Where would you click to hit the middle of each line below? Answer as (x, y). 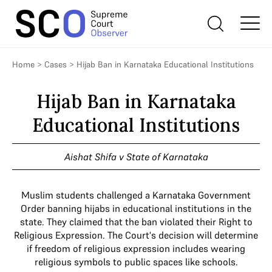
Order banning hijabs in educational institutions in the (136, 208)
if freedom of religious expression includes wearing (136, 248)
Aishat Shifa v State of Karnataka (136, 157)
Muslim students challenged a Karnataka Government (136, 195)
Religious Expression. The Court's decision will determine (136, 235)
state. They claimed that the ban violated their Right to (136, 222)
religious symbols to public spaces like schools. (136, 262)
